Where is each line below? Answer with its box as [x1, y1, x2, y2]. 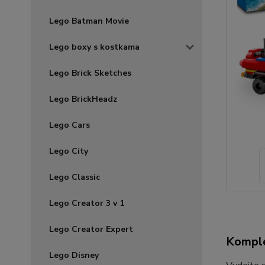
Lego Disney [49, 250, 99, 261]
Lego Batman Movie [49, 15, 129, 27]
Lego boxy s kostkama [49, 41, 140, 53]
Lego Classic [49, 172, 100, 183]
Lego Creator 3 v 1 [49, 198, 124, 209]
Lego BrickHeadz [49, 93, 117, 105]
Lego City [49, 146, 88, 157]
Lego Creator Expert [49, 224, 133, 235]
